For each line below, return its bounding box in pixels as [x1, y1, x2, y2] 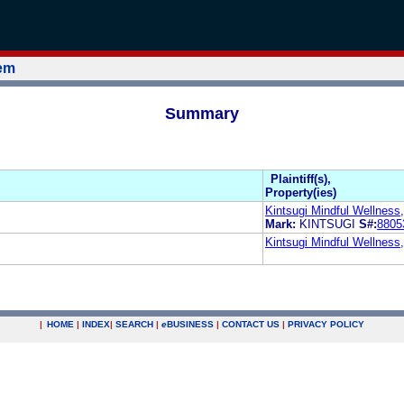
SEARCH [115, 319, 153, 329]
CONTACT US [222, 319, 280, 329]
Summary [165, 104, 239, 123]
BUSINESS [167, 319, 214, 329]
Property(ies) [265, 185, 336, 199]
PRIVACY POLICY [288, 319, 364, 329]
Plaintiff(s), [271, 171, 331, 186]
